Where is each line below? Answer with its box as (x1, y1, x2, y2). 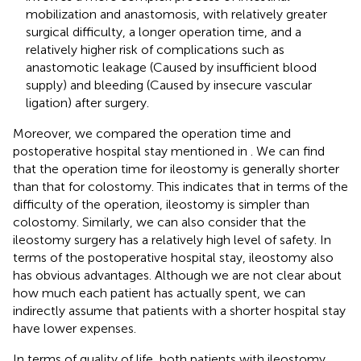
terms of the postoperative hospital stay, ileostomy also (13, 249, 334, 265)
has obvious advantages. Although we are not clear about (13, 267, 342, 283)
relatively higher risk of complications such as (26, 41, 284, 57)
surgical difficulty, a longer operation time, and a (26, 23, 301, 39)
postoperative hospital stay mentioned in (13, 143, 251, 159)
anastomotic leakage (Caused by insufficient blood (26, 59, 317, 75)
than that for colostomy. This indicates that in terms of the (13, 178, 348, 194)
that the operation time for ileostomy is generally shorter (13, 160, 339, 176)
